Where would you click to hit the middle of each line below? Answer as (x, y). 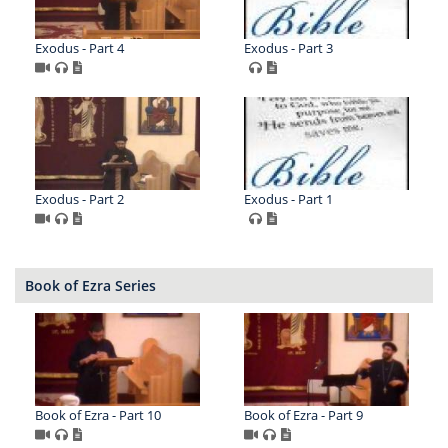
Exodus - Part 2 (79, 199)
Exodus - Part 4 (79, 48)
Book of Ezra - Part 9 (303, 415)
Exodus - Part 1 (288, 199)
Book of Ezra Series (90, 286)
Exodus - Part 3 (288, 48)
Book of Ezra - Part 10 (98, 415)
